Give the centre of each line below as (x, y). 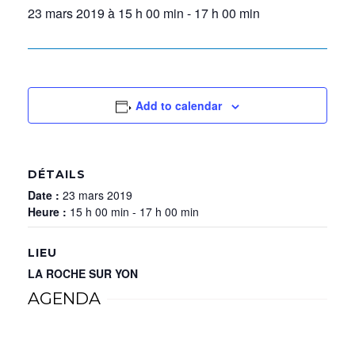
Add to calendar (179, 105)
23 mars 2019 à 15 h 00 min (106, 13)
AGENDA (64, 298)
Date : (45, 195)
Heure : (49, 212)
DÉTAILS (57, 174)
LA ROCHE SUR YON (83, 273)
